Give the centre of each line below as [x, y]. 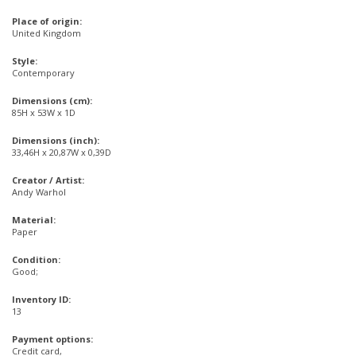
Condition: [36, 259]
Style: [25, 61]
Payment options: [52, 339]
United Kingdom [46, 33]
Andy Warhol [39, 192]
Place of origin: [47, 21]
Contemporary [43, 73]
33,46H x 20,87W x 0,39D [62, 152]
